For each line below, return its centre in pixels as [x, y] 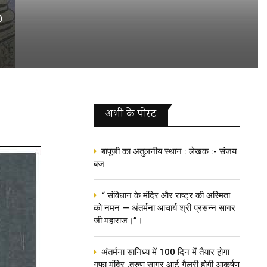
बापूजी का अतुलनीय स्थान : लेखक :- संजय [169, 151]
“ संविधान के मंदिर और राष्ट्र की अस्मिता [166, 195]
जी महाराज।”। [118, 221]
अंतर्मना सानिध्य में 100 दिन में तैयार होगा [165, 252]
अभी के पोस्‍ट [131, 114]
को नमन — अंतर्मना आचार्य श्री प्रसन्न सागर [164, 208]
